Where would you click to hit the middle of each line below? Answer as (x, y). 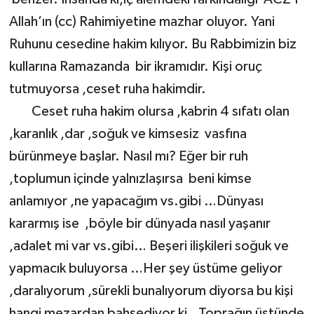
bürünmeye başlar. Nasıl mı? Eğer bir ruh (128, 157)
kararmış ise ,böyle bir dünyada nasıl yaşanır (139, 224)
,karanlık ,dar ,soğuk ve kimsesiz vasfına (128, 134)
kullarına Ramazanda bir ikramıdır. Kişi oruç (135, 67)
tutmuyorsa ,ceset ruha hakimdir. (107, 89)
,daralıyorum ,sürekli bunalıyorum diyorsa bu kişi (151, 291)
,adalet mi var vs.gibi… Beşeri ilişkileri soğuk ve (149, 246)
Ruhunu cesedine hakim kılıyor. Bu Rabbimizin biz (152, 45)
